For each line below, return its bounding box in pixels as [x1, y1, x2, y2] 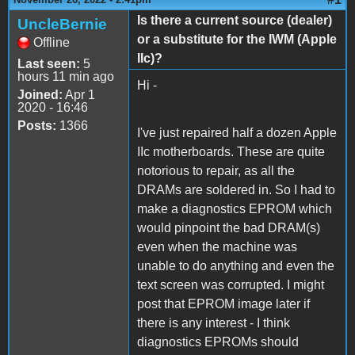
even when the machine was [137, 239, 297, 254]
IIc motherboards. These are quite [137, 144, 325, 158]
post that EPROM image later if [137, 296, 310, 311]
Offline [33, 35, 70, 49]
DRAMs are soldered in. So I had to [137, 182, 335, 197]
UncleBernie [17, 15, 107, 32]
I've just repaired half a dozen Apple [137, 125, 337, 139]
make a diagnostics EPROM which [137, 201, 332, 216]
